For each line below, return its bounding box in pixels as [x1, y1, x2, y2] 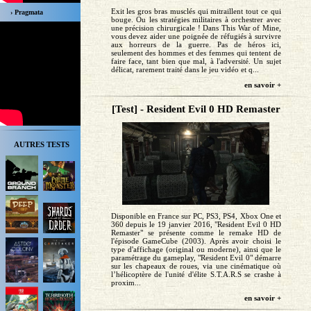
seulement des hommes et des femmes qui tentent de [110, 48, 281, 57]
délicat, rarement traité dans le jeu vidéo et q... [110, 65, 259, 74]
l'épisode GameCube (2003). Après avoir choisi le [110, 236, 281, 245]
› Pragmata [10, 8, 43, 16]
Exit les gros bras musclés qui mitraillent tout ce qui [110, 6, 281, 15]
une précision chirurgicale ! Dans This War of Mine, [110, 23, 281, 32]
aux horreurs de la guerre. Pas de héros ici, [110, 40, 281, 49]
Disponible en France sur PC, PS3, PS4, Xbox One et [110, 211, 281, 220]
